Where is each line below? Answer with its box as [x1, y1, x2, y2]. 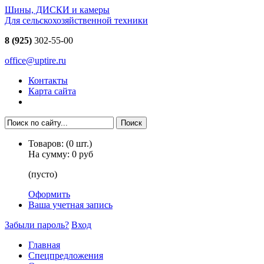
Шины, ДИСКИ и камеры [5, 5, 110, 15]
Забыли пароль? [5, 220, 69, 230]
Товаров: [28, 138, 66, 148]
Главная [28, 240, 60, 250]
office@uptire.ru [5, 55, 66, 65]
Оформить [28, 189, 70, 199]
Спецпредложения [28, 250, 103, 260]
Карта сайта [28, 86, 76, 96]
